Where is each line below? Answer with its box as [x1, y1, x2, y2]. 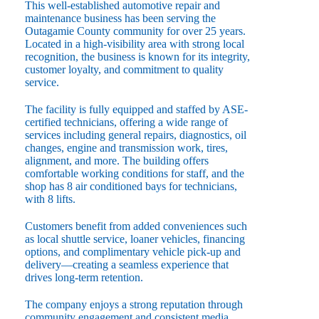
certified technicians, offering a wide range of [25, 116, 228, 129]
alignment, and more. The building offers [25, 155, 209, 167]
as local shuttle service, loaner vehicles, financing [25, 233, 245, 246]
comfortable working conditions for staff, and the [25, 167, 244, 180]
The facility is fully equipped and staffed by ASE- [25, 103, 248, 116]
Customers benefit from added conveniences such [25, 220, 247, 233]
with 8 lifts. [25, 193, 75, 206]
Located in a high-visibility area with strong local [25, 38, 244, 51]
